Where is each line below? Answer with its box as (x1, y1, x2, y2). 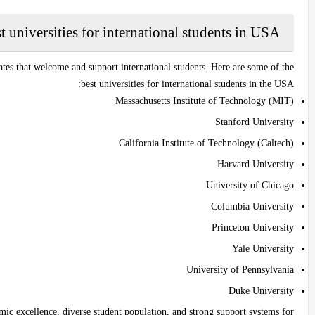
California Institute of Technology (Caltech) (119, 137, 294, 148)
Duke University (229, 285, 294, 296)
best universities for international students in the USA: (81, 78, 294, 89)
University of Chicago (206, 179, 294, 191)
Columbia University (211, 200, 294, 212)
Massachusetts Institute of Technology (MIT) (115, 95, 294, 106)
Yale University (232, 243, 294, 254)
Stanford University (215, 116, 294, 127)
